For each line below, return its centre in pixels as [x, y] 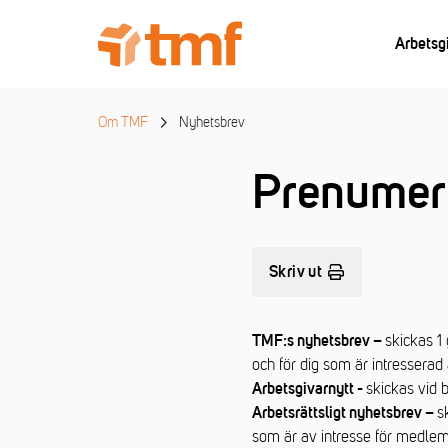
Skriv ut [296, 272]
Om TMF [123, 122]
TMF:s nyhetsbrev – [318, 341]
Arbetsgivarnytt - [309, 389]
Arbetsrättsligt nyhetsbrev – [344, 413]
